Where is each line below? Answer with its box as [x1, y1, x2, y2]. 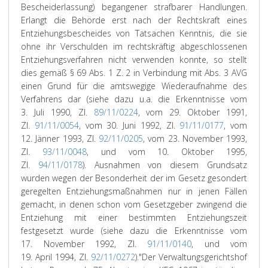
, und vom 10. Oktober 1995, [86, 146, 248, 157]
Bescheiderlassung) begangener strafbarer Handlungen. [21, 1, 247, 13]
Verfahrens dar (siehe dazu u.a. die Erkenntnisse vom [21, 93, 247, 105]
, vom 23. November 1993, [143, 133, 247, 144]
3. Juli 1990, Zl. [21, 106, 94, 118]
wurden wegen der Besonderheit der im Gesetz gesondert [21, 172, 247, 184]
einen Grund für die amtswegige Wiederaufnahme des [21, 80, 247, 92]
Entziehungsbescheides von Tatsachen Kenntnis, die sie [21, 28, 247, 39]
